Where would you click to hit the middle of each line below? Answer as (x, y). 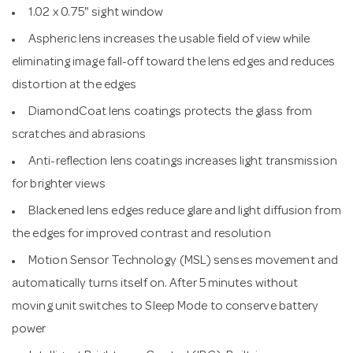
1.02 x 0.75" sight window (96, 13)
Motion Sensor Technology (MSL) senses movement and (184, 261)
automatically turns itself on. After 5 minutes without (155, 284)
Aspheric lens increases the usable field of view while (169, 40)
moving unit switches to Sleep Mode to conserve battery (165, 307)
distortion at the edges (74, 85)
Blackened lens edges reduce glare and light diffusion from (185, 212)
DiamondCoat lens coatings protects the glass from (170, 112)
